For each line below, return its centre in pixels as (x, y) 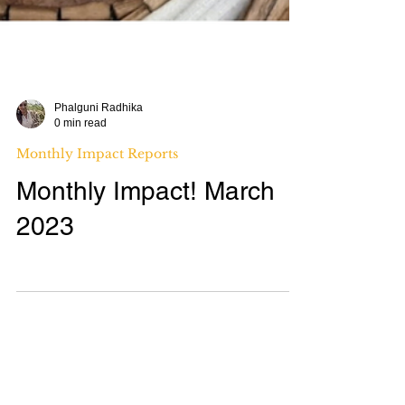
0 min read (80, 264)
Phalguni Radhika (99, 249)
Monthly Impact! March (146, 332)
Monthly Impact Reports (97, 295)
